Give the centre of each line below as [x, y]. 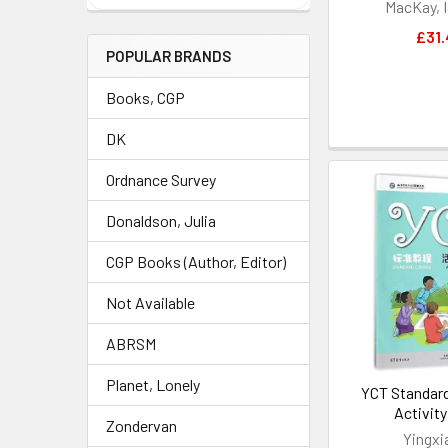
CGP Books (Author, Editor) [196, 261]
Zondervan [141, 425]
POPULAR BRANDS [168, 56]
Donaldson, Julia [161, 220]
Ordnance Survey [161, 179]
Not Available [150, 302]
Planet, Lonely [153, 384]
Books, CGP [145, 97]
